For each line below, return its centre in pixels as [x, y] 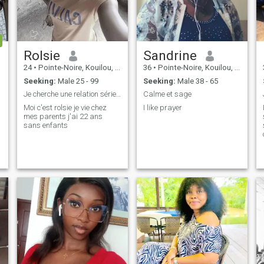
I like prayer [162, 107]
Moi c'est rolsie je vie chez [65, 107]
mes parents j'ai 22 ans [63, 116]
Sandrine [170, 56]
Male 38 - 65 [197, 81]
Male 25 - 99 [77, 81]
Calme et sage [167, 94]
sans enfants [45, 125]
